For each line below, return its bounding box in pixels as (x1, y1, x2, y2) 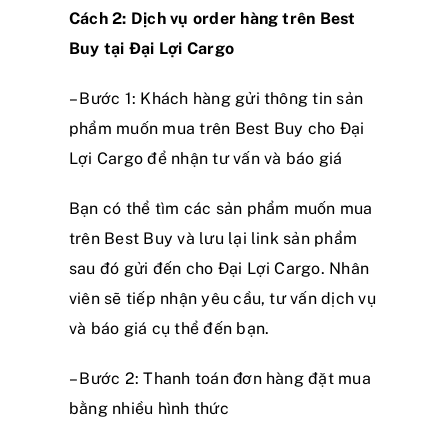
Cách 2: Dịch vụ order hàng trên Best (69, 8, 356, 28)
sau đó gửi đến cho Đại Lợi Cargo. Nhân (69, 258, 370, 278)
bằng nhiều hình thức (69, 398, 229, 418)
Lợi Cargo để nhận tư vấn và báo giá (69, 148, 343, 168)
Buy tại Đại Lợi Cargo (69, 38, 235, 58)
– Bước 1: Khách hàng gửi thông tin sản (69, 88, 364, 108)
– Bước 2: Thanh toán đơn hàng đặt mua (69, 368, 371, 388)
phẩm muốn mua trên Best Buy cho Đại (69, 118, 365, 138)
